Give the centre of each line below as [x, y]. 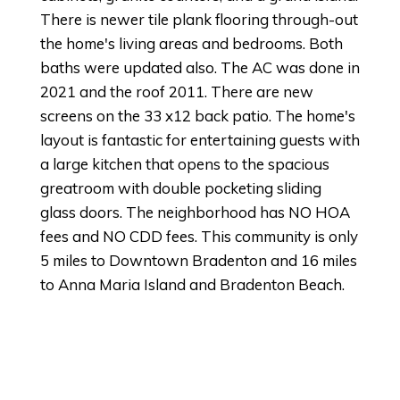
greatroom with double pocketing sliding [181, 188]
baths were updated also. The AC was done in [200, 67]
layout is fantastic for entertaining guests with [200, 140]
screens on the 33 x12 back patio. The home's [198, 116]
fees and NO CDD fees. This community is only [199, 236]
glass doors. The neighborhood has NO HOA [195, 212]
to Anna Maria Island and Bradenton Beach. [192, 284]
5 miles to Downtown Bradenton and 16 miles [199, 260]
